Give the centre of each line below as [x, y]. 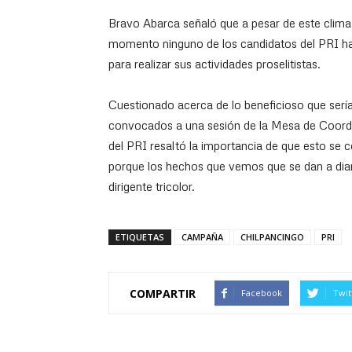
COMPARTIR [163, 293]
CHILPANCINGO [272, 237]
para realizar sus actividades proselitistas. [214, 64]
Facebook [262, 293]
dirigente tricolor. [152, 186]
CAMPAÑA [202, 237]
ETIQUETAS [140, 237]
